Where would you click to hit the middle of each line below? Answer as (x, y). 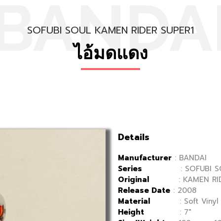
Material (134, 201)
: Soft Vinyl (184, 201)
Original (133, 180)
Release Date (144, 190)
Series (130, 169)
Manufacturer (145, 158)
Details (134, 137)
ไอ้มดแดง (110, 53)
